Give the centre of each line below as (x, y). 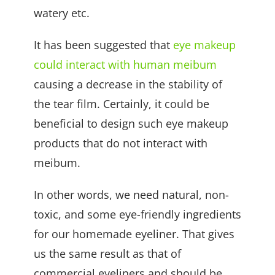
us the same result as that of (107, 253)
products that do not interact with (121, 143)
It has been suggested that (103, 45)
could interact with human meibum (125, 64)
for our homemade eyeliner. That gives (134, 234)
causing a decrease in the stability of (128, 84)
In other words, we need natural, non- (131, 194)
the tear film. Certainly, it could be (122, 103)
